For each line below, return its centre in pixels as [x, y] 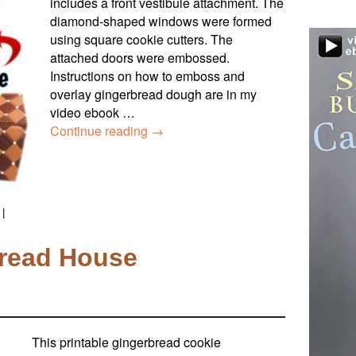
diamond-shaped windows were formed [161, 21]
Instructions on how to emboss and [147, 75]
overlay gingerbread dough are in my [153, 94]
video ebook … [93, 112]
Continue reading [101, 130]
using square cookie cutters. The [141, 39]
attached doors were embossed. [140, 57]
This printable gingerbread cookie [126, 342]
